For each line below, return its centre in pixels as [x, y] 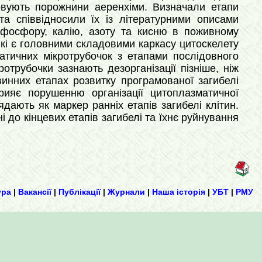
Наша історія [179, 192]
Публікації [80, 192]
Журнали [126, 192]
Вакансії [35, 192]
